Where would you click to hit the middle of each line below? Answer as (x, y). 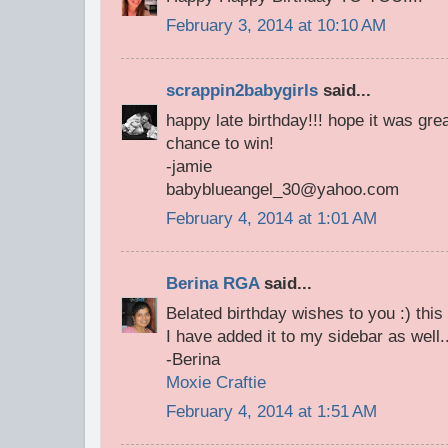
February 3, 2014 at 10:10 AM (276, 26)
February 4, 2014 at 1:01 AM (271, 219)
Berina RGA (212, 283)
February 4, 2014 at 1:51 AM (271, 412)
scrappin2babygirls (242, 90)
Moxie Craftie (216, 382)
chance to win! (220, 143)
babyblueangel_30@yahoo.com (282, 189)
